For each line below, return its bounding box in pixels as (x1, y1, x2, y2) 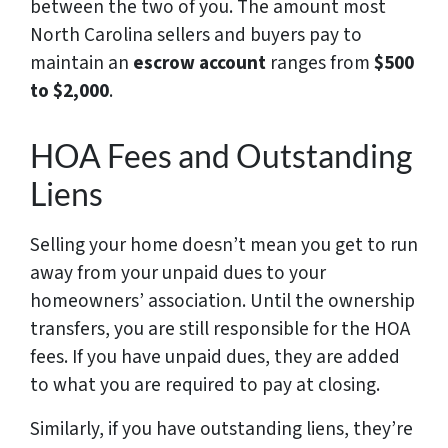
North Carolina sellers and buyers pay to (30, 20, 362, 49)
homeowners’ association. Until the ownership (30, 286, 415, 315)
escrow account (133, 48, 266, 77)
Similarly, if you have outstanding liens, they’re (30, 414, 413, 443)
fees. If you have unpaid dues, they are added (30, 342, 400, 371)
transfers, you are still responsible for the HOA (30, 314, 410, 343)
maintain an (30, 48, 133, 77)
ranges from (266, 48, 374, 77)
